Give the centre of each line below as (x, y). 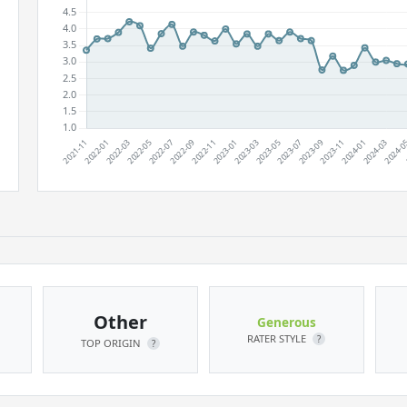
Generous (286, 322)
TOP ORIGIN (112, 343)
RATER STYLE (278, 338)
